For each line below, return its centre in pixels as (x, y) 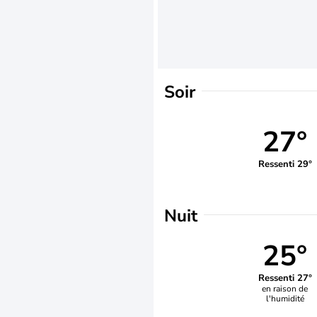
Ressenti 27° (285, 278)
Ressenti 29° (285, 164)
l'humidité (285, 298)
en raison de (285, 288)
